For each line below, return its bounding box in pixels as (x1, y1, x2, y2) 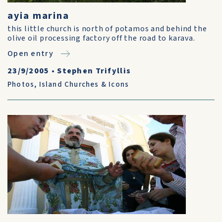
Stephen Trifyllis (57, 65, 131, 76)
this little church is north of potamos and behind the (7, 23, 207, 34)
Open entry (7, 48, 54, 59)
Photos (7, 79, 35, 90)
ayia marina (7, 9, 70, 23)
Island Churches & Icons (39, 79, 129, 90)
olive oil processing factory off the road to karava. (7, 33, 195, 44)
